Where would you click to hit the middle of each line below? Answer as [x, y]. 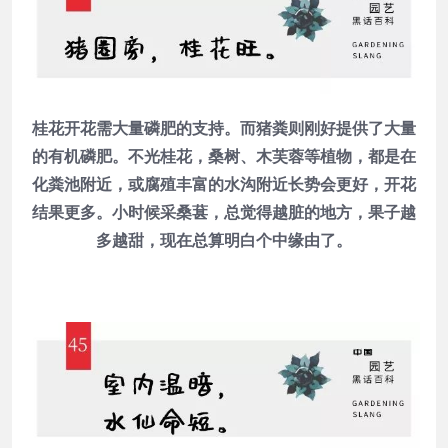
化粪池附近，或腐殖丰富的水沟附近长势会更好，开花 [224, 184]
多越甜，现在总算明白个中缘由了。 [224, 240]
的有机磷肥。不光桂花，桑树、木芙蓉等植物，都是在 [224, 156]
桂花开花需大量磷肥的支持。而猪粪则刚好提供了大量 [224, 128]
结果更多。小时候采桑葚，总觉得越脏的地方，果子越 [224, 212]
